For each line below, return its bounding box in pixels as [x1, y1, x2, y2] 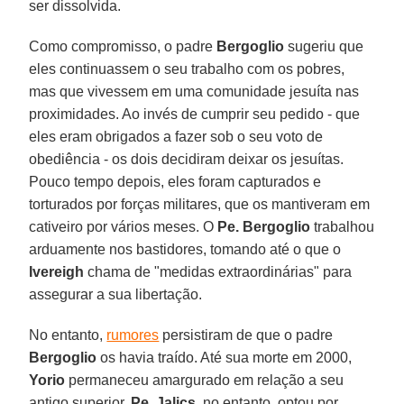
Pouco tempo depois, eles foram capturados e [29, 173, 322, 189]
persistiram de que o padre [159, 326, 334, 343]
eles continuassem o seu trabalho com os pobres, [29, 60, 345, 77]
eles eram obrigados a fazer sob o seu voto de [29, 128, 324, 144]
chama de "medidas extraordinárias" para [84, 263, 353, 280]
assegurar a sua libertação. [29, 286, 203, 302]
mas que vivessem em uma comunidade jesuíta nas [29, 83, 360, 99]
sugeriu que [284, 38, 364, 54]
